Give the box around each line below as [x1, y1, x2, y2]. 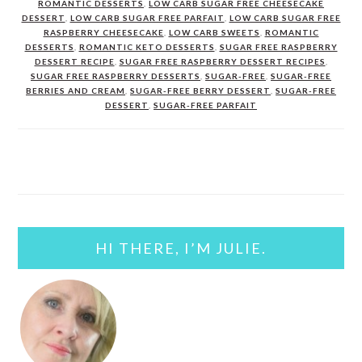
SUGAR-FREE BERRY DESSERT [130, 85, 271, 95]
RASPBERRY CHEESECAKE [43, 27, 164, 37]
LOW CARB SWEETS [168, 27, 260, 37]
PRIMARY [17, 165, 109, 185]
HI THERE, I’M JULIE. [95, 238, 267, 257]
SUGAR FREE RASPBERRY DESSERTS [31, 70, 200, 81]
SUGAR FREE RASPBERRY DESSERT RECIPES [119, 56, 326, 66]
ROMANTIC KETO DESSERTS [78, 41, 215, 52]
